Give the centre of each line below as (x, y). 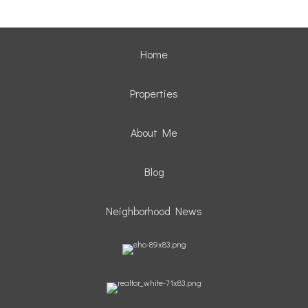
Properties (154, 93)
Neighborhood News (154, 211)
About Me (154, 132)
